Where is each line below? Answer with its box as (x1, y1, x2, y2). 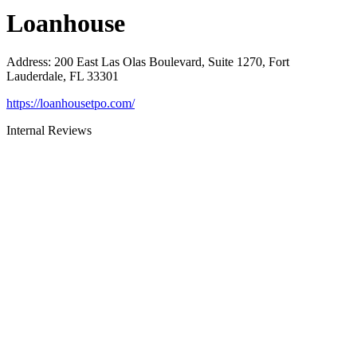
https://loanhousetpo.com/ (6, 96, 135, 111)
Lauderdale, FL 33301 (6, 69, 119, 84)
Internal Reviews (6, 124, 92, 138)
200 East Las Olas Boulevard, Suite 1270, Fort (54, 55, 289, 69)
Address (6, 55, 48, 69)
